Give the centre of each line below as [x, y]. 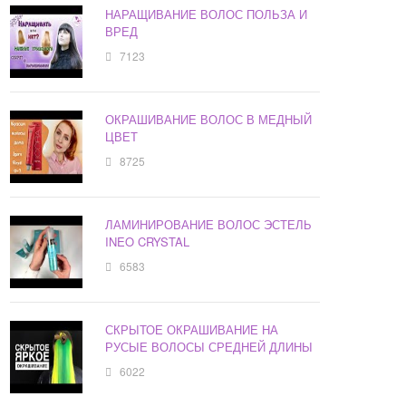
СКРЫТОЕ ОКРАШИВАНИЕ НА [192, 330]
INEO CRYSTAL [148, 242]
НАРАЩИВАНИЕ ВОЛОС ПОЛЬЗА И [207, 14]
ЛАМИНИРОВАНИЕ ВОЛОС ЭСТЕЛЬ [209, 225]
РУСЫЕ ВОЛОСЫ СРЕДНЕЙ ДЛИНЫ [209, 347]
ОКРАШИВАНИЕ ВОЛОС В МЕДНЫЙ [209, 120]
